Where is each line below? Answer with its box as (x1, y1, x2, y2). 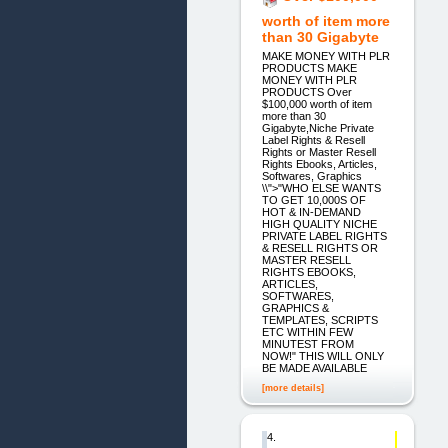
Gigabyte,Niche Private (261, 121, 374, 134)
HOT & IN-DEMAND (261, 205, 361, 218)
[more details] (261, 382, 324, 393)
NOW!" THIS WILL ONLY (261, 349, 384, 362)
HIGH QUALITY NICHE (261, 217, 377, 230)
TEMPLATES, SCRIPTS (261, 313, 378, 326)
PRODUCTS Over (261, 85, 352, 98)
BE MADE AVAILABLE (261, 361, 367, 374)
